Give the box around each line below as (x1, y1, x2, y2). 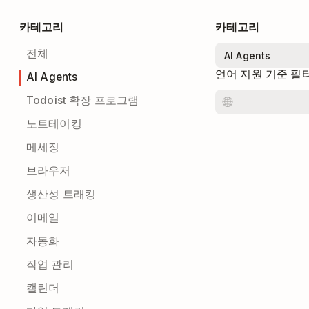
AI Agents (26, 70, 78, 83)
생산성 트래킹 (26, 188, 97, 201)
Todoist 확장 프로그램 (26, 94, 139, 107)
